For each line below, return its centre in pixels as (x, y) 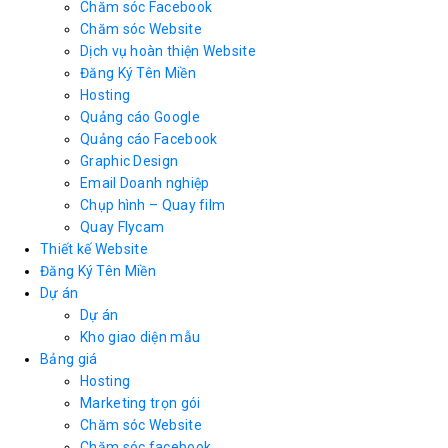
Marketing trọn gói (140, 402)
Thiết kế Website (94, 248)
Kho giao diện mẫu (140, 336)
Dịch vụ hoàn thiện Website (168, 50)
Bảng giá (69, 358)
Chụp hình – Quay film (153, 204)
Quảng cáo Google (140, 116)
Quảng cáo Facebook (149, 138)
